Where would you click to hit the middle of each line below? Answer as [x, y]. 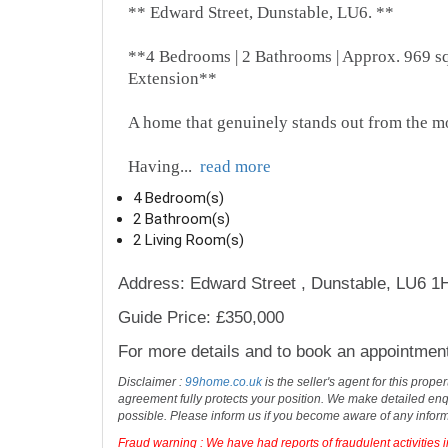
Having [154, 167]
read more [235, 167]
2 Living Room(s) [188, 240]
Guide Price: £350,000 [201, 318]
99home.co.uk [223, 382]
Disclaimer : [151, 382]
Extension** [172, 79]
